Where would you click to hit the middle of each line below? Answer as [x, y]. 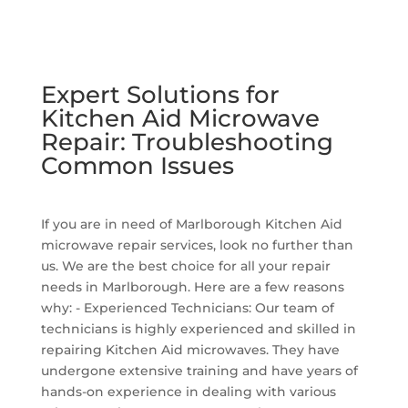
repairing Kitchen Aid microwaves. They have [190, 349]
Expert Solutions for [160, 94]
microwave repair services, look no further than [197, 245]
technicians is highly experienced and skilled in [198, 328]
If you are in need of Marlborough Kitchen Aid [191, 224]
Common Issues [137, 165]
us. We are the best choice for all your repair [185, 265]
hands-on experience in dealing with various [188, 391]
